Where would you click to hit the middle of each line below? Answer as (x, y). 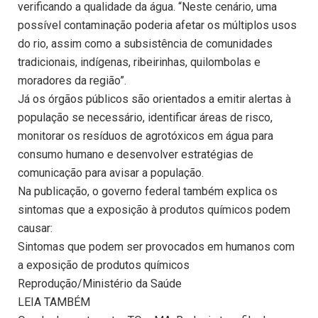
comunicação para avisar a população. (111, 173)
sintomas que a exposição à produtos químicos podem (154, 210)
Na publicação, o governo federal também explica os (148, 192)
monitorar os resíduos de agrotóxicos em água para (146, 136)
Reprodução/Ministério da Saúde (100, 284)
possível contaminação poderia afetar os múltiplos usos (157, 26)
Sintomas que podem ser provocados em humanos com (156, 247)
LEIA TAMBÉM (54, 302)
